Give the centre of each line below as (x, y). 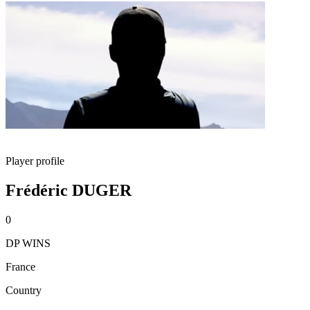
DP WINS (28, 243)
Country (24, 290)
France (20, 266)
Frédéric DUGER (69, 190)
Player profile (35, 161)
